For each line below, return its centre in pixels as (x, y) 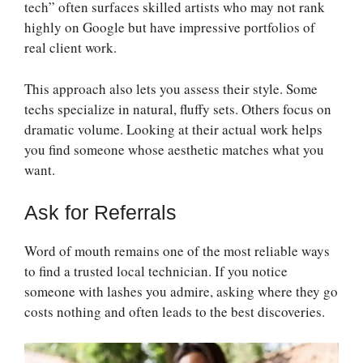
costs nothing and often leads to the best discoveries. (175, 312)
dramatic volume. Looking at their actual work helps (173, 129)
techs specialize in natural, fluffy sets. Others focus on (178, 109)
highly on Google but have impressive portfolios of (170, 28)
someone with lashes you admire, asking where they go (181, 292)
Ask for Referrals (100, 213)
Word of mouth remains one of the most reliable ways (177, 251)
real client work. (70, 48)
